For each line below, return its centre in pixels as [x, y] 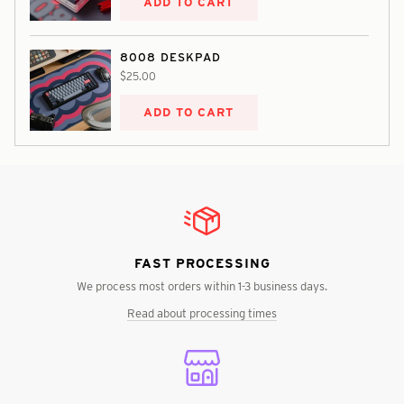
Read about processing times [202, 313]
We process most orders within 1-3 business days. [202, 285]
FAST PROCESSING [202, 263]
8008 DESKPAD [170, 56]
